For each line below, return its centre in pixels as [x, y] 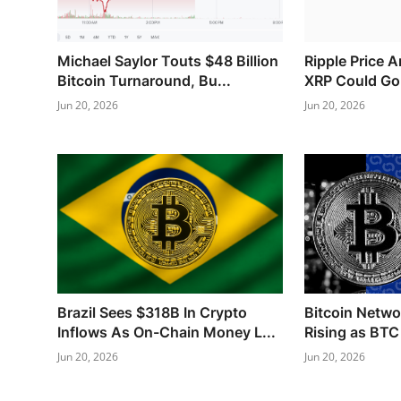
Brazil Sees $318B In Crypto [152, 312]
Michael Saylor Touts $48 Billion [168, 60]
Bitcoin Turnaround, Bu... [144, 80]
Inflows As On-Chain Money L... [166, 332]
